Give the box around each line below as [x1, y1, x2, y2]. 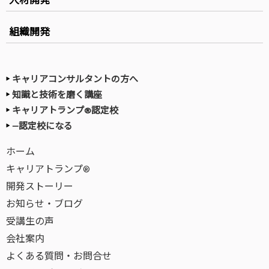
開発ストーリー [6, 180, 73, 192]
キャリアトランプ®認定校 [12, 104, 118, 116]
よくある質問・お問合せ [6, 250, 112, 262]
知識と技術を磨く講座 [12, 89, 102, 100]
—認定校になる [12, 120, 73, 131]
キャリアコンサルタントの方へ [12, 73, 138, 85]
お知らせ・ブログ [6, 198, 83, 210]
